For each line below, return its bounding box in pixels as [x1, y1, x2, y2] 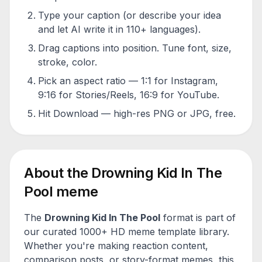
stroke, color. [38, 56, 97, 68]
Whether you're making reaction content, [24, 240, 208, 251]
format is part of [160, 212, 236, 223]
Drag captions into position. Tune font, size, [38, 42, 232, 54]
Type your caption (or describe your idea [38, 9, 221, 21]
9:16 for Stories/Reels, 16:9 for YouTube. [38, 89, 219, 101]
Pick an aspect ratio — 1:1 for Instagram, [38, 75, 218, 87]
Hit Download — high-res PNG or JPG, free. [38, 108, 236, 119]
